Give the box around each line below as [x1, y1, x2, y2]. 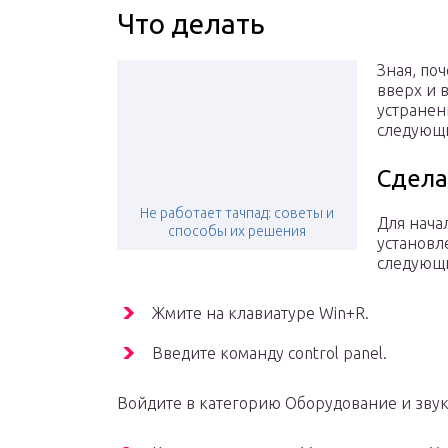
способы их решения [168, 223, 306, 240]
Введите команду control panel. [152, 344, 387, 363]
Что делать [117, 8, 265, 40]
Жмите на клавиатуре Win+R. [152, 304, 369, 323]
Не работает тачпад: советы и [140, 205, 334, 222]
